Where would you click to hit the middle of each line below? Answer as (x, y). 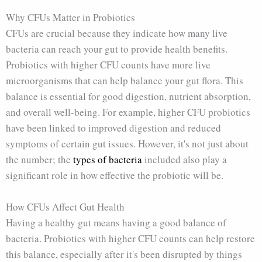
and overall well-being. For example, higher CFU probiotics (128, 112)
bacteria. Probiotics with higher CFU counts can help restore (130, 238)
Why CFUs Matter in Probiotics (70, 17)
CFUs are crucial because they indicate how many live (117, 33)
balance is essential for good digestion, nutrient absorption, (128, 96)
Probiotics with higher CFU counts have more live (108, 64)
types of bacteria (108, 159)
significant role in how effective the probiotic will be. (115, 175)
